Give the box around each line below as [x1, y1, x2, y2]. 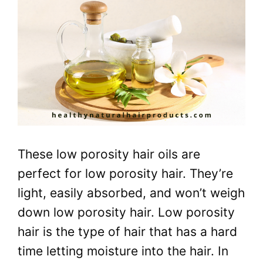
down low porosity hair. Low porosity [18, 205, 235, 220]
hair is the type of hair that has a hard [18, 224, 237, 240]
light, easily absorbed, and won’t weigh [18, 186, 245, 201]
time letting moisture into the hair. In [18, 244, 228, 259]
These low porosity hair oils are [18, 147, 200, 162]
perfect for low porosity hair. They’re [18, 166, 233, 181]
